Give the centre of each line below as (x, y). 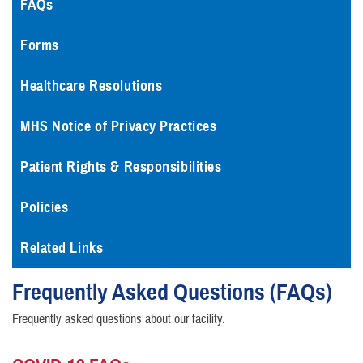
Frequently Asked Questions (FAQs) (172, 292)
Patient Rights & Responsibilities (121, 167)
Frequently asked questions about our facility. (119, 319)
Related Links (62, 248)
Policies (45, 207)
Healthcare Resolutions (92, 86)
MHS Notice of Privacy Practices (119, 126)
